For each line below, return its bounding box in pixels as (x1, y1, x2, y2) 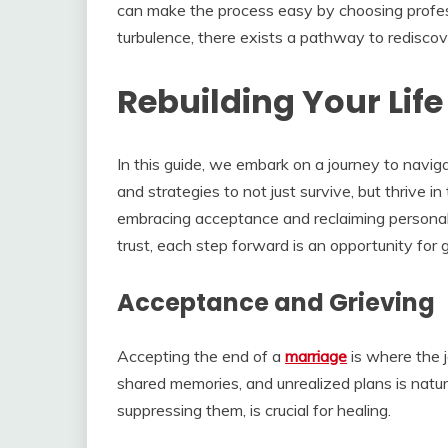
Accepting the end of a (117, 345, 285, 366)
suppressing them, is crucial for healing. (117, 399, 391, 420)
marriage (285, 345, 347, 366)
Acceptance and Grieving (117, 285, 435, 319)
